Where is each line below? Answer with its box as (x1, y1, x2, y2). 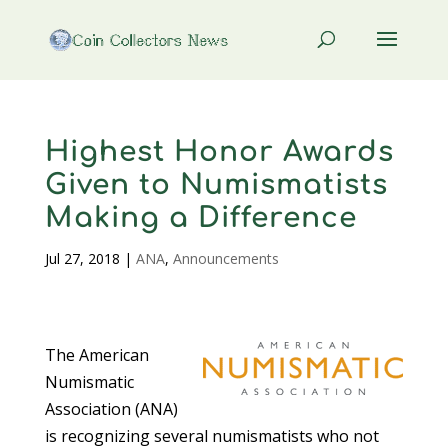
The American (44, 343, 149, 366)
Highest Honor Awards (44, 136, 394, 168)
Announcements (172, 249, 279, 268)
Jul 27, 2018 (44, 249, 120, 268)
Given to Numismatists (44, 169, 388, 201)
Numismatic (44, 370, 134, 393)
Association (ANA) (44, 397, 178, 420)
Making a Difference (44, 202, 357, 234)
